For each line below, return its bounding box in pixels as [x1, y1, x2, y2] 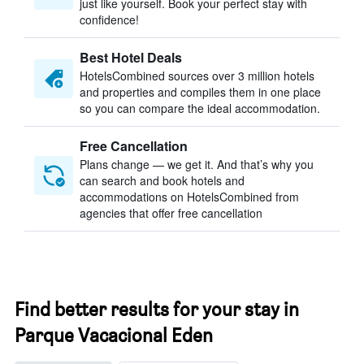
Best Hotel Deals [80, 48, 182, 67]
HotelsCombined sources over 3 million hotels [80, 67, 314, 84]
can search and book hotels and [80, 172, 245, 188]
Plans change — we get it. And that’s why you [80, 156, 314, 172]
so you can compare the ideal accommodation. [80, 100, 320, 116]
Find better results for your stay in [15, 297, 299, 321]
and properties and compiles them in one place [80, 84, 321, 100]
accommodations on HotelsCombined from [80, 188, 299, 205]
